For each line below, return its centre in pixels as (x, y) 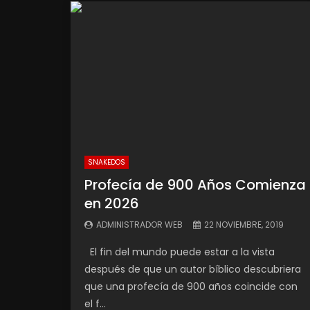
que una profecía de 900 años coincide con (191, 286)
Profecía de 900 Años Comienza (195, 184)
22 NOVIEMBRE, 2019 (244, 224)
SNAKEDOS (107, 162)
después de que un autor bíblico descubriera (193, 269)
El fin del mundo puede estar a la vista (180, 252)
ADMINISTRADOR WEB (139, 224)
